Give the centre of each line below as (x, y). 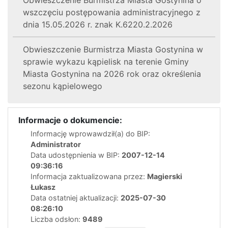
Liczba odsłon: (56, 219)
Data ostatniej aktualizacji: (76, 197)
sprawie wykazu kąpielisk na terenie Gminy (106, 61)
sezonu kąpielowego (63, 86)
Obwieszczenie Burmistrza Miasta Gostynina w (113, 49)
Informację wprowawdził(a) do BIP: (90, 133)
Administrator (56, 144)
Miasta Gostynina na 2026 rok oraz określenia (112, 74)
